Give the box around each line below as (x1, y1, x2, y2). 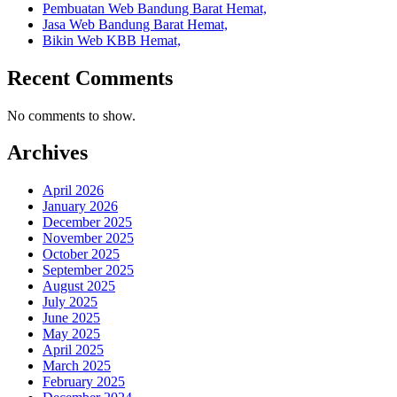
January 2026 (43, 198, 118, 214)
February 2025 (43, 374, 125, 390)
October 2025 (43, 246, 120, 262)
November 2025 (43, 230, 134, 246)
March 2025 (43, 358, 111, 374)
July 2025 (43, 294, 97, 310)
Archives (7, 141, 88, 165)
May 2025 (43, 326, 100, 342)
